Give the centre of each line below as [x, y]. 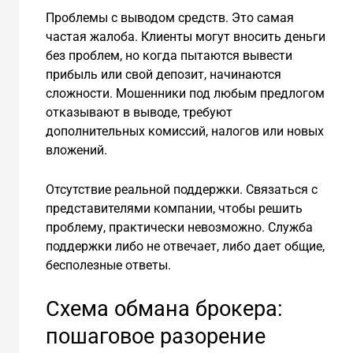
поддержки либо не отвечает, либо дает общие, [185, 246]
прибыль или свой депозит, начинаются [163, 75]
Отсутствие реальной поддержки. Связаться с [181, 189]
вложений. [76, 150]
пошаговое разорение [155, 336]
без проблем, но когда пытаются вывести [169, 56]
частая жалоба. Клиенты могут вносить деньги [185, 37]
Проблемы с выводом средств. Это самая [169, 18]
